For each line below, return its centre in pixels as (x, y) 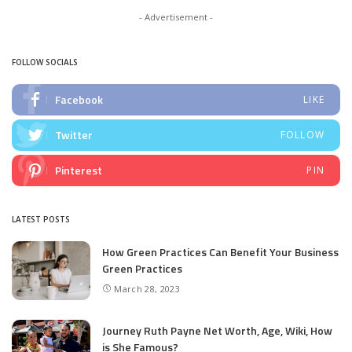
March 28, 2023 (147, 289)
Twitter (74, 134)
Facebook (79, 99)
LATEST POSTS (41, 219)
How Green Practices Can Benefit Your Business (220, 252)
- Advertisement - (176, 16)
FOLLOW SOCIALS (45, 62)
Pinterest (79, 170)
